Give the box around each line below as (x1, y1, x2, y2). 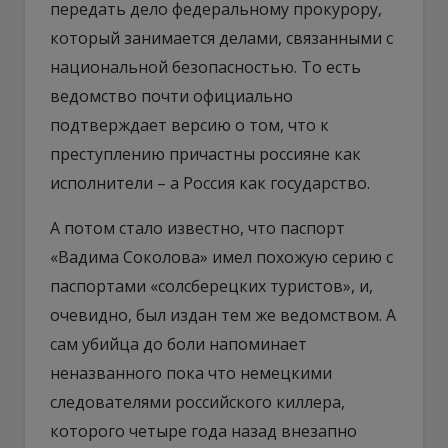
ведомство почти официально (50, 84, 293, 107)
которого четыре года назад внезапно (50, 419, 357, 442)
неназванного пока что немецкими (50, 361, 332, 384)
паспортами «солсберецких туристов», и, (50, 274, 373, 297)
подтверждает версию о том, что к (50, 113, 329, 136)
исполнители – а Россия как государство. (50, 171, 370, 194)
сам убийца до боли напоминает (50, 332, 307, 355)
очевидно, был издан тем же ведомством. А (50, 303, 396, 326)
